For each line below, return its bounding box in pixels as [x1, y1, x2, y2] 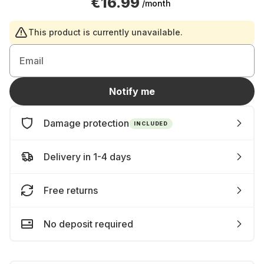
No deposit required [44, 218, 133, 230]
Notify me [109, 85, 155, 97]
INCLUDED [134, 120, 169, 127]
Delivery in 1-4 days [44, 151, 131, 163]
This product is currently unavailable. [28, 27, 183, 37]
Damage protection [44, 117, 129, 129]
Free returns [44, 184, 98, 196]
